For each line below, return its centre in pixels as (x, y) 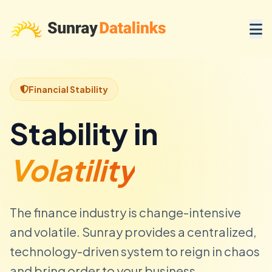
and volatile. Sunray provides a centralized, (133, 232)
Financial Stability (68, 89)
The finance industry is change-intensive (125, 212)
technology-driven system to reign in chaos (135, 251)
